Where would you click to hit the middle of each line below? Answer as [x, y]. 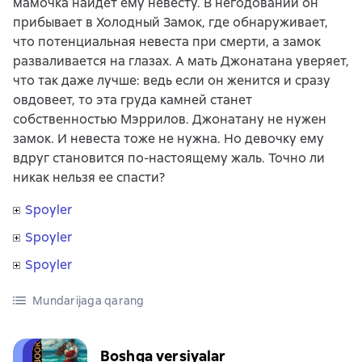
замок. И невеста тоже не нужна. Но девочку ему [168, 139]
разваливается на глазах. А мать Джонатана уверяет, [181, 61]
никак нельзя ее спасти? [89, 177]
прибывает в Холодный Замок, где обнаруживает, [170, 22]
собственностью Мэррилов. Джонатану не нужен [170, 119]
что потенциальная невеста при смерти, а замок [167, 42]
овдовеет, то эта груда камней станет [133, 100]
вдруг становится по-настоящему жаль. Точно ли [169, 158]
